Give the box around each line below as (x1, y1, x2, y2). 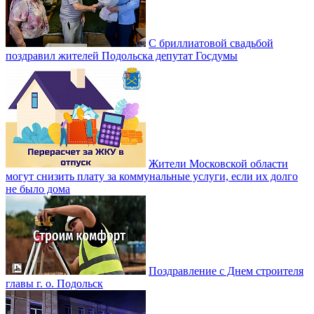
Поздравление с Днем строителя (149, 265, 303, 277)
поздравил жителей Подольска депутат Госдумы (6, 50, 238, 62)
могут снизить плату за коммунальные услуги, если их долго (6, 170, 298, 182)
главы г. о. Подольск (6, 278, 103, 289)
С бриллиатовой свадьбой (149, 37, 273, 49)
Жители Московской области (149, 158, 288, 170)
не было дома (6, 183, 70, 195)
